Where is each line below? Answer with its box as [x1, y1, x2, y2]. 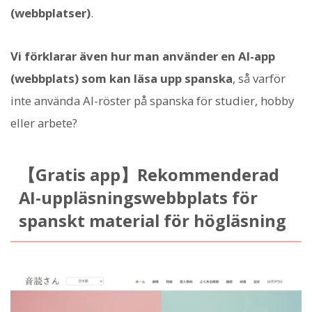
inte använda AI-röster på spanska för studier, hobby [10, 93, 294, 109]
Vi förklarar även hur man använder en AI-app [10, 48, 275, 65]
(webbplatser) [10, 5, 91, 22]
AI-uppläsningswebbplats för [18, 187, 258, 210]
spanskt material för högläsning [18, 210, 286, 233]
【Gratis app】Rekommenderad [18, 164, 279, 187]
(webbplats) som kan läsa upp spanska [10, 70, 233, 87]
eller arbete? [10, 115, 77, 132]
